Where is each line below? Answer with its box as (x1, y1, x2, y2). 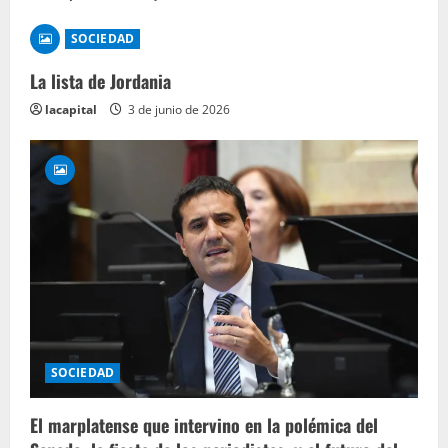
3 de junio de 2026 (125, 100, 230, 118)
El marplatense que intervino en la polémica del (30, 411, 378, 438)
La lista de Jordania (30, 67, 171, 94)
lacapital (45, 100, 97, 118)
